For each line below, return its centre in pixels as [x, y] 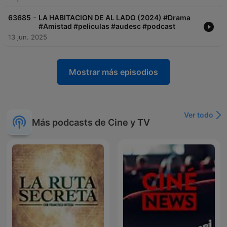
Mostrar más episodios [113, 72]
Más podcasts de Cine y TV [91, 122]
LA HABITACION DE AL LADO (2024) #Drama [115, 18]
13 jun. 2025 [28, 37]
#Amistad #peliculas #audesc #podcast [107, 26]
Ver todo [199, 115]
